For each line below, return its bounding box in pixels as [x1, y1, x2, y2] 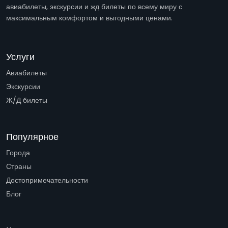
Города [6, 148, 30, 158]
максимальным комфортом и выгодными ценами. [6, 13, 173, 23]
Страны [6, 161, 32, 172]
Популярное [6, 130, 59, 143]
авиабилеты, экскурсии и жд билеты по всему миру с [6, 2, 182, 12]
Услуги [6, 50, 35, 63]
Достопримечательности [6, 175, 88, 185]
